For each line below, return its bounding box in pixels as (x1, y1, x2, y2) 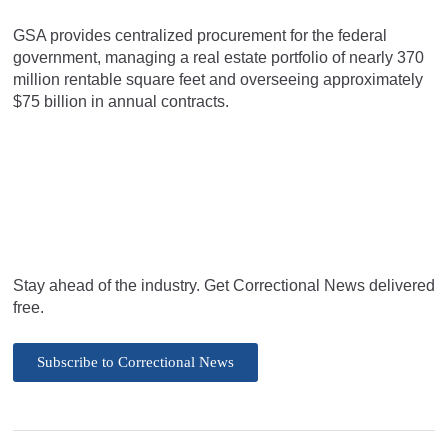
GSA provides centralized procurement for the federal (13, 26, 387, 44)
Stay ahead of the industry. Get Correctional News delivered (13, 276, 435, 294)
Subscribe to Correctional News (37, 353, 234, 370)
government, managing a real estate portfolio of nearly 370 (13, 48, 424, 66)
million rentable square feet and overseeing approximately (13, 70, 423, 88)
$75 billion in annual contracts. (13, 92, 229, 110)
